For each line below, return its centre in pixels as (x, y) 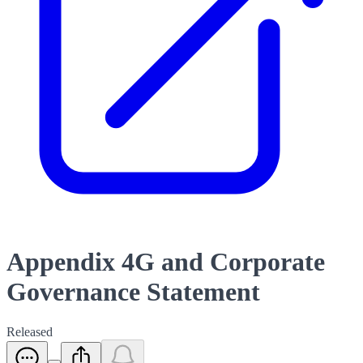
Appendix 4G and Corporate (166, 262)
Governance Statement (133, 292)
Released (30, 331)
